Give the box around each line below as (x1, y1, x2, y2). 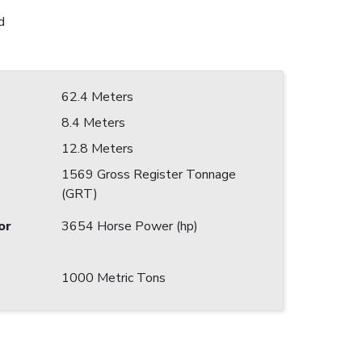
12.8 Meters (61, 140, 133, 158)
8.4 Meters (61, 114, 125, 133)
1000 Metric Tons (61, 269, 166, 288)
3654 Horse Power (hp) (61, 217, 198, 236)
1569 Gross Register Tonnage (61, 166, 236, 184)
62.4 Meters (61, 88, 133, 107)
